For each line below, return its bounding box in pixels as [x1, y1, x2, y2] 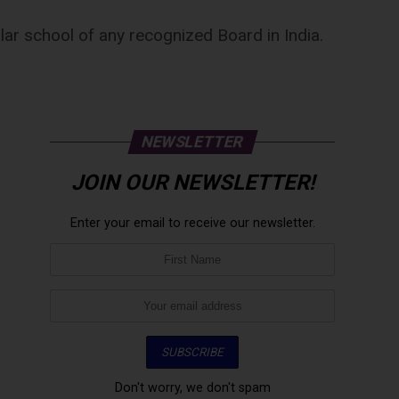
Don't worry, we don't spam [114, 380, 271, 395]
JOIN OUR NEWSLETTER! [70, 170, 314, 195]
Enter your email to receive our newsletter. [69, 216, 315, 231]
